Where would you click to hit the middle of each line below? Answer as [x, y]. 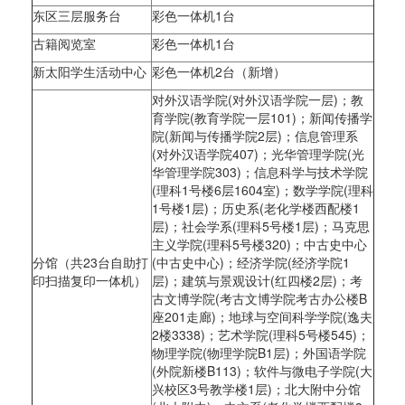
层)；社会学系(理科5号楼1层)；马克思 [260, 226]
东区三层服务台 [76, 16]
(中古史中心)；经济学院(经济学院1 [250, 263]
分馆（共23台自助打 [90, 263]
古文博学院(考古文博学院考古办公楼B [259, 299]
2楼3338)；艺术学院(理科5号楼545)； [260, 335]
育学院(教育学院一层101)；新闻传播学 [262, 118]
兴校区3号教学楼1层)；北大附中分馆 [256, 389]
